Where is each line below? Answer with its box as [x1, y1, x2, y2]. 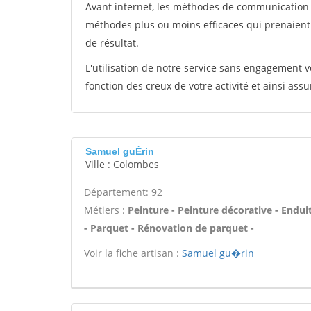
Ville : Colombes [85, 158, 159, 171]
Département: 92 [84, 185, 162, 199]
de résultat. [85, 36, 139, 49]
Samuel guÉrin [85, 146, 154, 157]
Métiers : [84, 203, 128, 217]
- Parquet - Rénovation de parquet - [84, 221, 254, 235]
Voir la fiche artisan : [84, 246, 182, 260]
